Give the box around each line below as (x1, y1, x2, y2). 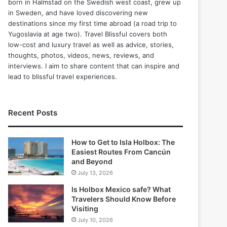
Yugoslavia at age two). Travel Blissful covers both (8, 30, 168, 39)
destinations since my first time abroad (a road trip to (8, 19, 177, 28)
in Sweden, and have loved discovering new (8, 9, 148, 17)
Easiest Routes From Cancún (71, 147, 171, 157)
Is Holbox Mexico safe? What (71, 185, 171, 194)
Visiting (71, 204, 99, 213)
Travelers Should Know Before (71, 195, 176, 204)
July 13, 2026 (78, 169, 113, 177)
